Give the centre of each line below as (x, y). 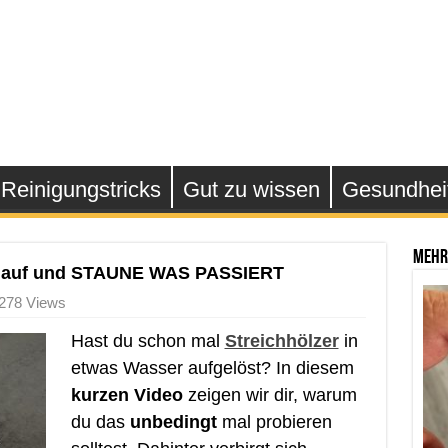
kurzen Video (126, 395)
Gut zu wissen (251, 189)
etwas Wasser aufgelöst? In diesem (212, 368)
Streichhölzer (281, 341)
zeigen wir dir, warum (269, 395)
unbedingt (173, 422)
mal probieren (274, 422)
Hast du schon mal (147, 341)
